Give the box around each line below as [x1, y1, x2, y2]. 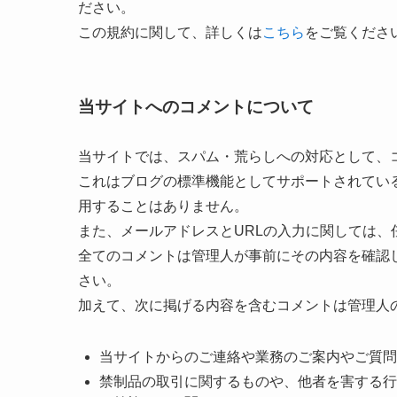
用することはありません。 [78, 198, 248, 214]
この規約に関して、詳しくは [78, 24, 262, 40]
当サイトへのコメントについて [78, 97, 314, 117]
